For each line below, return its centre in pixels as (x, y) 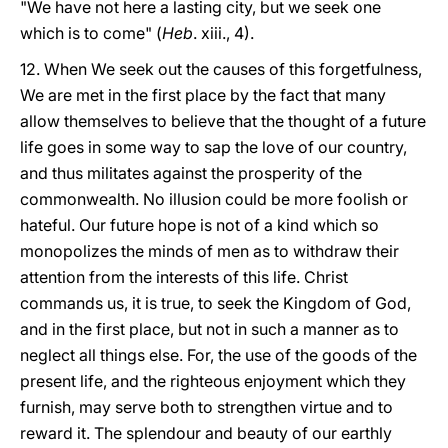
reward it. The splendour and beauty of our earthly (206, 433)
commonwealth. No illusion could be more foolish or (214, 199)
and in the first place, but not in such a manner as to (209, 329)
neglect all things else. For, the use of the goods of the (218, 355)
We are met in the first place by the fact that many (203, 95)
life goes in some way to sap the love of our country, (213, 147)
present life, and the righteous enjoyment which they (213, 381)
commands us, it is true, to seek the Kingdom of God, (215, 303)
